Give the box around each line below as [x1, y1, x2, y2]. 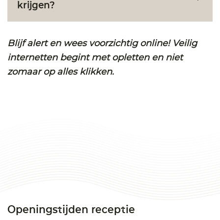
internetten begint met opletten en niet [7, 52, 183, 63]
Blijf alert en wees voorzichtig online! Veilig [7, 37, 197, 49]
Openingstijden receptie [7, 201, 135, 216]
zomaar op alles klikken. [7, 66, 114, 77]
